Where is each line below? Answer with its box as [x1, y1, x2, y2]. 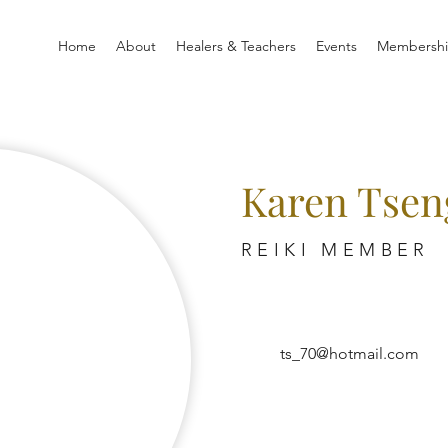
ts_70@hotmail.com [280, 344, 419, 363]
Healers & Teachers [175, 37, 296, 55]
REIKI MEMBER [241, 239, 430, 261]
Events [315, 37, 357, 55]
